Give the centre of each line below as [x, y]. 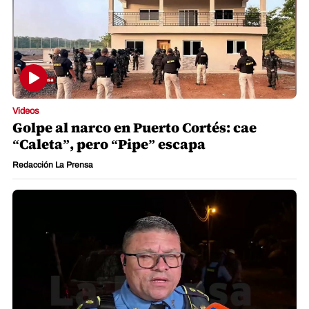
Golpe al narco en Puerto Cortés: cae [134, 127]
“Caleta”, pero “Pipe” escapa [109, 144]
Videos [26, 111]
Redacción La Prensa [53, 165]
